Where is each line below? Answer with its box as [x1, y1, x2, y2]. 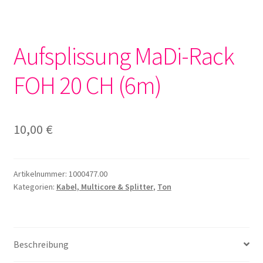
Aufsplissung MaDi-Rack [13, 40, 234, 71]
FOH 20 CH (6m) [13, 69, 161, 100]
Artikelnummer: [13, 168, 69, 179]
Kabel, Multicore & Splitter [56, 181, 153, 192]
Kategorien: [13, 181, 56, 192]
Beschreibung [13, 238, 69, 250]
